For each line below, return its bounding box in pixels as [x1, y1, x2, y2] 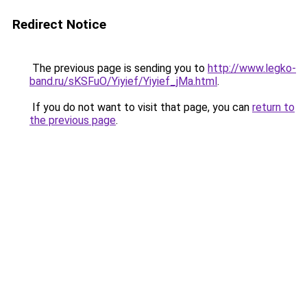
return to [252, 101, 295, 114]
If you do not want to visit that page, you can [29, 101, 252, 114]
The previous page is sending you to [29, 62, 208, 75]
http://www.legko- [208, 62, 296, 75]
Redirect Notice [12, 16, 106, 32]
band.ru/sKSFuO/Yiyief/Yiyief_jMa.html [29, 75, 217, 88]
